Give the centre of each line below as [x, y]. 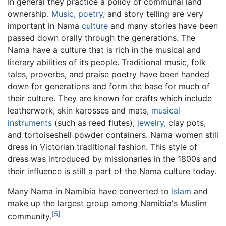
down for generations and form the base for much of [109, 87]
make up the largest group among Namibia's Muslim [107, 204]
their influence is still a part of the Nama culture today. [112, 171]
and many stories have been [163, 26]
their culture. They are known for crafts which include [110, 99]
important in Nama [45, 26]
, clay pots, [185, 123]
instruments [30, 123]
